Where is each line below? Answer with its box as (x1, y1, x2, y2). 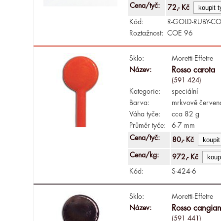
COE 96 (167, 29, 193, 37)
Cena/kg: (130, 151, 161, 158)
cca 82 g (172, 110, 200, 117)
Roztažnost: (129, 29, 164, 37)
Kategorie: (129, 87, 161, 95)
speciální (172, 87, 199, 95)
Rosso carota (172, 66, 216, 74)
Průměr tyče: (129, 121, 168, 129)
